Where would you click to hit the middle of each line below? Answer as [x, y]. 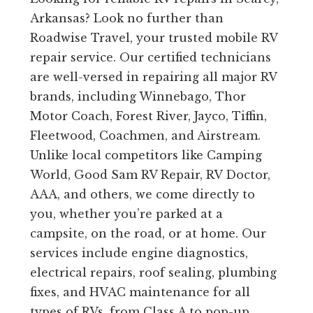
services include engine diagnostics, [139, 253]
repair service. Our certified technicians [150, 58]
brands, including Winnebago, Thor [138, 97]
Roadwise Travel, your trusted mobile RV [153, 38]
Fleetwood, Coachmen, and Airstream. [145, 136]
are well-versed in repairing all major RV [153, 77]
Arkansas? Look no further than [126, 19]
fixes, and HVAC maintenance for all [140, 292]
